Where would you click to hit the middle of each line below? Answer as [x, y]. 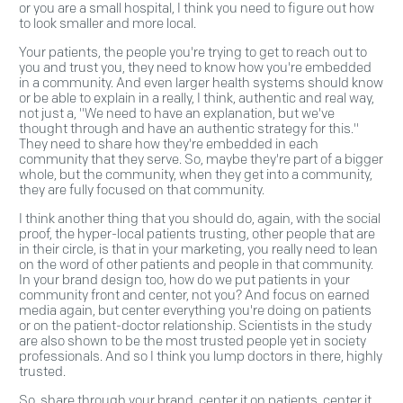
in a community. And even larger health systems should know [201, 83]
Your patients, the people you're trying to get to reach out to [193, 53]
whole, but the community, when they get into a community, [196, 175]
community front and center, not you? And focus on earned [194, 296]
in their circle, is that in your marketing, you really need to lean [198, 250]
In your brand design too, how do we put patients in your [184, 280]
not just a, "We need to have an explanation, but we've [177, 114]
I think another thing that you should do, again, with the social [200, 219]
